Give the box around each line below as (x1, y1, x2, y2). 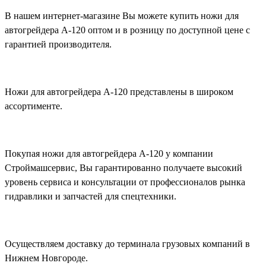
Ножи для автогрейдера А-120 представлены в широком (5, 87, 233, 97)
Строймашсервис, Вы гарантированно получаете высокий (5, 163, 242, 173)
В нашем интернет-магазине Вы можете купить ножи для (5, 11, 239, 21)
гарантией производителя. (5, 39, 112, 50)
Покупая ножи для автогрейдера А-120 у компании (5, 148, 213, 159)
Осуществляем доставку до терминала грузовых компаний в (5, 239, 250, 249)
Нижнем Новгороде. (5, 253, 88, 264)
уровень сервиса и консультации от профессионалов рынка (5, 177, 245, 188)
